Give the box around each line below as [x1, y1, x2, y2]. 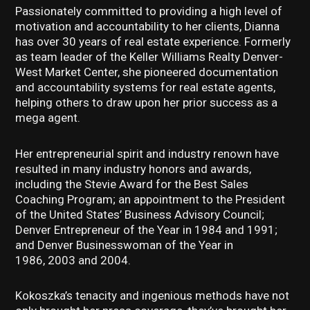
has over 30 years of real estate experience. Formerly [15, 35, 291, 49]
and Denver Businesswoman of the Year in [15, 237, 234, 252]
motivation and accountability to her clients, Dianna [15, 19, 280, 34]
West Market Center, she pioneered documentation [15, 65, 279, 80]
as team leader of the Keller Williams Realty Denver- [15, 50, 284, 64]
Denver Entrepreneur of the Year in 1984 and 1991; [15, 222, 278, 237]
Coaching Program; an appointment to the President [15, 192, 286, 206]
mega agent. [15, 111, 81, 125]
